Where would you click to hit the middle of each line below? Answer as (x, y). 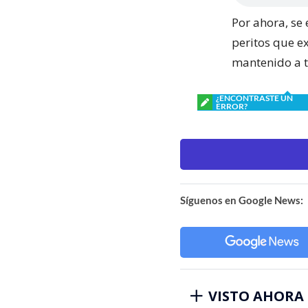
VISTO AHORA (256, 296)
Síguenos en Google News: (242, 200)
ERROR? (232, 106)
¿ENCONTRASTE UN (254, 98)
